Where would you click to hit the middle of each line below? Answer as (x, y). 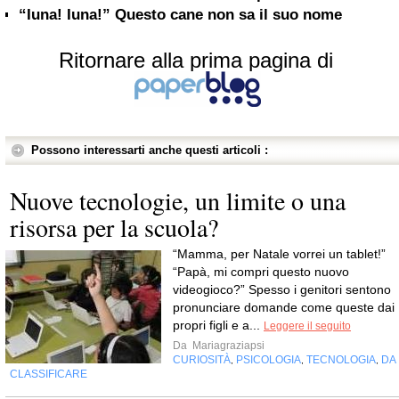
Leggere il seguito (307, 326)
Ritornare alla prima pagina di (196, 60)
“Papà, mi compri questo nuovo (261, 272)
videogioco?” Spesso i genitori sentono (282, 289)
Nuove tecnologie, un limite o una (178, 200)
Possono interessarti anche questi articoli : (150, 150)
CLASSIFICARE (49, 374)
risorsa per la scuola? (114, 227)
